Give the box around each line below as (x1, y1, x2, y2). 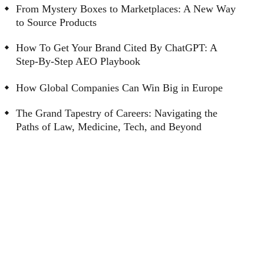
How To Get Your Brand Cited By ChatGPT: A (15, 41, 217, 54)
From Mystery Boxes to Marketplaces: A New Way (15, 2, 236, 15)
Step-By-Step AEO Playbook (15, 55, 140, 67)
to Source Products (15, 16, 97, 28)
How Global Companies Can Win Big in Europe (15, 81, 223, 94)
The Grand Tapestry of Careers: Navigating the (15, 107, 217, 119)
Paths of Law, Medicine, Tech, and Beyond (15, 120, 202, 133)
